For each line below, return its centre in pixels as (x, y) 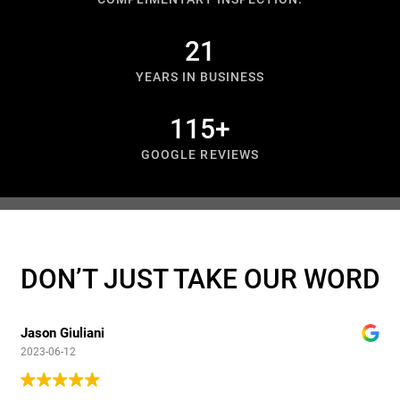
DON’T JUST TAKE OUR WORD (200, 279)
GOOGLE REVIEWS (200, 155)
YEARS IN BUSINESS (200, 78)
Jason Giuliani (62, 333)
